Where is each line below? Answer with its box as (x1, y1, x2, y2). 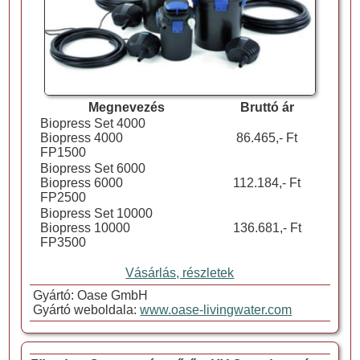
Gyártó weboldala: (30, 303, 141, 317)
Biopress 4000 (39, 131, 123, 145)
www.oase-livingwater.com (140, 303, 292, 317)
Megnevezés (88, 100, 165, 115)
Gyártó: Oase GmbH (30, 288, 149, 303)
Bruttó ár (239, 100, 294, 115)
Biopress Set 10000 (39, 207, 153, 221)
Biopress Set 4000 (39, 117, 145, 131)
